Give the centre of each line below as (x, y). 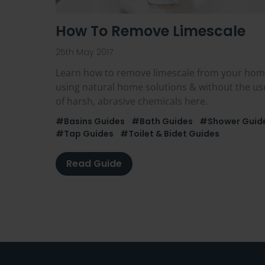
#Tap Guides (85, 133)
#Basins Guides (90, 121)
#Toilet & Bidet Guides (170, 133)
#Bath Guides (162, 121)
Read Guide (94, 163)
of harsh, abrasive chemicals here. (132, 101)
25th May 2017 (84, 52)
